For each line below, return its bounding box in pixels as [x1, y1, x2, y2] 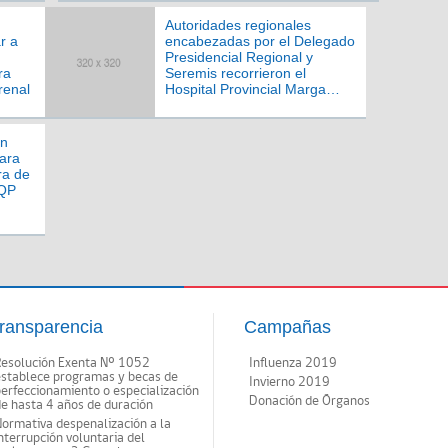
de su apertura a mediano [165, 113, 329, 129]
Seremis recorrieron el [165, 65, 306, 81]
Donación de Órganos [249, 391, 370, 411]
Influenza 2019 [249, 353, 337, 373]
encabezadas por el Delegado [165, 33, 355, 49]
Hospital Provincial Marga [165, 81, 326, 97]
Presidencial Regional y [165, 49, 313, 65]
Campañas [244, 317, 331, 337]
